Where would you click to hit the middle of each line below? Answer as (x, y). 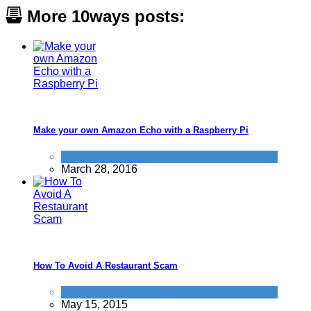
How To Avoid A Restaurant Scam (106, 266)
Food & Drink (94, 292)
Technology (90, 157)
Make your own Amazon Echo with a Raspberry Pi (141, 130)
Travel (187, 292)
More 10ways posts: (103, 16)
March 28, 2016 (99, 169)
